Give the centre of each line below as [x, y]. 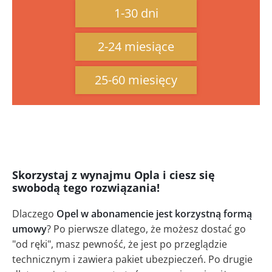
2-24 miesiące [136, 47]
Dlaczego [34, 214]
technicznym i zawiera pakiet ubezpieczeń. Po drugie [132, 260]
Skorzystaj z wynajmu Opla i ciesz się [114, 175]
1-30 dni [136, 13]
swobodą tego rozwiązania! [86, 188]
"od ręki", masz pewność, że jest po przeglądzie [120, 244]
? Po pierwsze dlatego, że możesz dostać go [146, 229]
